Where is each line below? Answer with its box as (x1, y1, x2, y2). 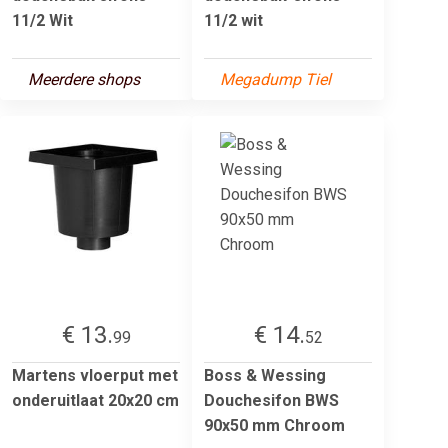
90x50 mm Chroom (204, 415, 345, 435)
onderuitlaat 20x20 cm (12, 390, 179, 410)
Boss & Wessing (204, 365, 326, 385)
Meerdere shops (28, 69, 140, 89)
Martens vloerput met (12, 365, 178, 385)
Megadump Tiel (220, 69, 331, 89)
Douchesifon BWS (204, 390, 339, 410)
